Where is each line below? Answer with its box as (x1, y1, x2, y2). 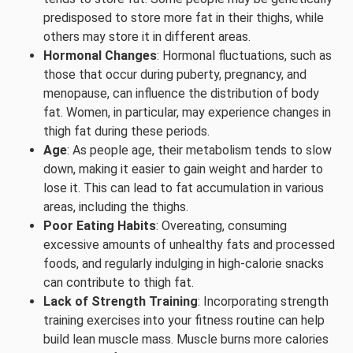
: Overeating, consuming (156, 218, 287, 233)
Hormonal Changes (43, 48, 157, 63)
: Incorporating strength (198, 294, 329, 309)
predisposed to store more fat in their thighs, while (43, 10, 324, 25)
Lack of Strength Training (43, 294, 198, 309)
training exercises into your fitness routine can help (43, 313, 325, 328)
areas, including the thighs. (43, 199, 188, 214)
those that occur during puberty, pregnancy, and (43, 67, 307, 82)
